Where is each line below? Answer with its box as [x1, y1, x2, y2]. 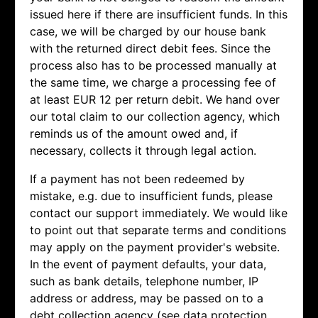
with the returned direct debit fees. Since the [30, 41, 270, 56]
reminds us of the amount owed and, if [30, 126, 238, 141]
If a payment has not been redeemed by [30, 172, 245, 187]
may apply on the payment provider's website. [30, 240, 280, 255]
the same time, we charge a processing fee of [30, 75, 276, 90]
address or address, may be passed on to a [30, 291, 263, 306]
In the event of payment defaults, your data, [30, 257, 266, 272]
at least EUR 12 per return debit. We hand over [30, 92, 280, 107]
